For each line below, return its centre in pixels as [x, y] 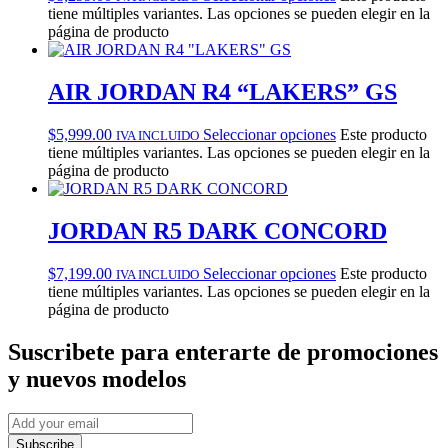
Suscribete [64, 351]
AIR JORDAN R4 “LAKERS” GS [222, 92]
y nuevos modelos [97, 378]
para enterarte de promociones [279, 351]
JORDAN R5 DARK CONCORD [217, 231]
